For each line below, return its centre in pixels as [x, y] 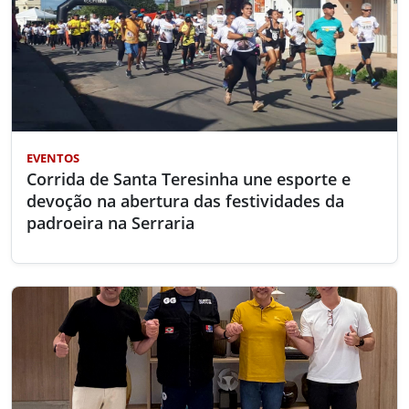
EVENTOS [53, 157]
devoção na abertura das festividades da [185, 200]
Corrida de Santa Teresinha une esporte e [189, 178]
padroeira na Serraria [110, 222]
